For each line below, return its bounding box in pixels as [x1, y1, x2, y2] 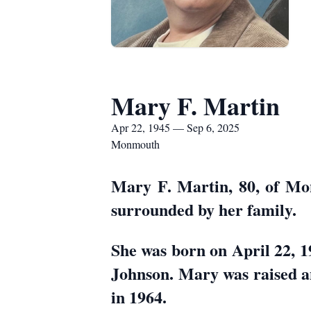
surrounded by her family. [111, 197, 296, 221]
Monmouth [111, 137, 160, 151]
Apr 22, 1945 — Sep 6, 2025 [111, 120, 239, 135]
